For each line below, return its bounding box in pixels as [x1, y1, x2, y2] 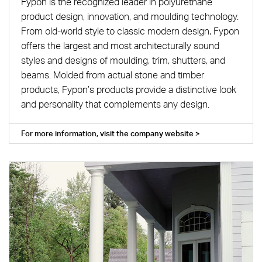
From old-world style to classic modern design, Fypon [20, 25, 239, 37]
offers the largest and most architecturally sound [20, 39, 219, 51]
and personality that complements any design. [20, 98, 209, 110]
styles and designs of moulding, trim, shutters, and [20, 54, 225, 66]
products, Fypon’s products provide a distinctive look [20, 83, 236, 95]
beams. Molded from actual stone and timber [20, 68, 204, 81]
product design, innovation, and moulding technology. [20, 10, 239, 22]
